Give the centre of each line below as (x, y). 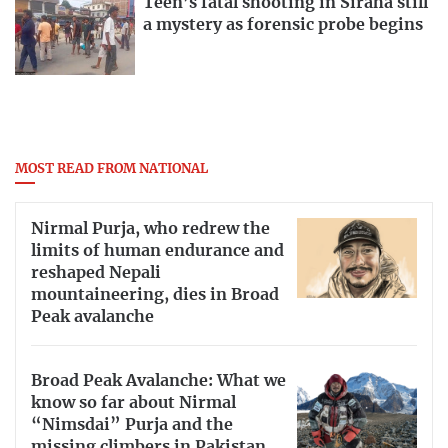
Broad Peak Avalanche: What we (158, 381)
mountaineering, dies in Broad (155, 294)
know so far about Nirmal (133, 403)
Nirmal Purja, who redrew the (150, 228)
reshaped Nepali (96, 272)
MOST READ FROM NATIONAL (111, 170)
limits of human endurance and (157, 250)
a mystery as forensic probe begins (283, 25)
